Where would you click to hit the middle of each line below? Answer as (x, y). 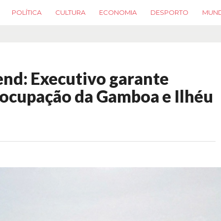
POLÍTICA (27, 12)
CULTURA (70, 12)
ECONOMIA (118, 12)
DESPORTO (169, 12)
